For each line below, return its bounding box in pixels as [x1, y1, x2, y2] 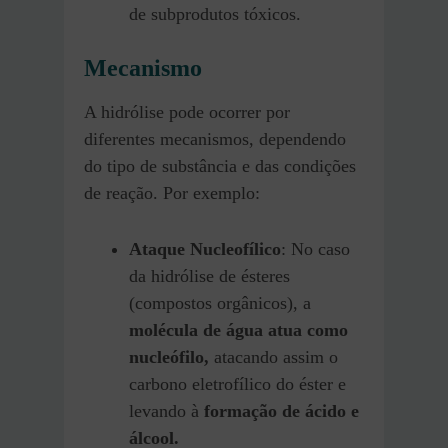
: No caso [281, 238, 350, 259]
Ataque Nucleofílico [129, 238, 281, 259]
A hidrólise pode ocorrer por [84, 101, 290, 122]
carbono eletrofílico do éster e [129, 373, 346, 394]
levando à [129, 400, 199, 421]
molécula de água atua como [129, 319, 348, 340]
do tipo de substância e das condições [84, 155, 356, 176]
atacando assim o [214, 346, 338, 367]
